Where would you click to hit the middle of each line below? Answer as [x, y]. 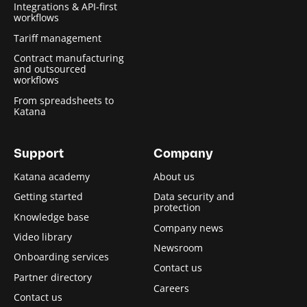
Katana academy [52, 176]
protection [177, 208]
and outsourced [50, 69]
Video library [43, 237]
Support [39, 154]
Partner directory [53, 277]
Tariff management [58, 38]
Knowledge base [51, 217]
